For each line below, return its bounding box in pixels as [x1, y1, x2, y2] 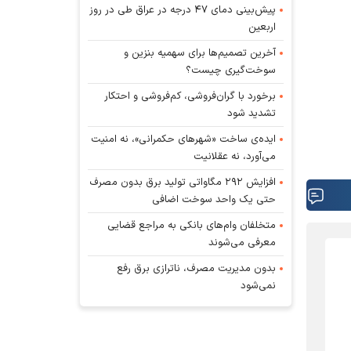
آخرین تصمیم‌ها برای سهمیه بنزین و [124, 45, 277, 61]
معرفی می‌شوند [208, 234, 277, 251]
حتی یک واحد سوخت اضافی [152, 191, 277, 208]
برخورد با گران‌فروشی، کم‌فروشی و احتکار [104, 88, 277, 104]
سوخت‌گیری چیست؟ [186, 62, 277, 78]
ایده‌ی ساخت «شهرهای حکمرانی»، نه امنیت [91, 131, 277, 147]
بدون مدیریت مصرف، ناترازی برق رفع [117, 260, 277, 277]
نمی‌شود [241, 277, 277, 294]
